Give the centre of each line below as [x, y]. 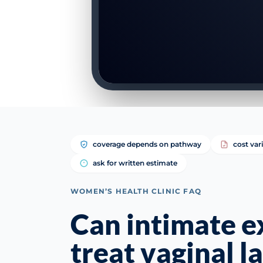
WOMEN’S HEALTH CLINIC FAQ [136, 191]
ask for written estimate [135, 163]
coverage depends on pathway [147, 144]
